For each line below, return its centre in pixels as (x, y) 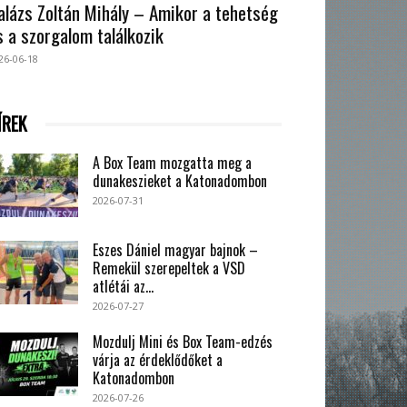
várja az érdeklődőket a (158, 360)
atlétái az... (123, 287)
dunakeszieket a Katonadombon (180, 181)
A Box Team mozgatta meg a (172, 163)
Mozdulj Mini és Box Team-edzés (183, 342)
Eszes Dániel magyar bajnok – (175, 250)
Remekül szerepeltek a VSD (169, 268)
